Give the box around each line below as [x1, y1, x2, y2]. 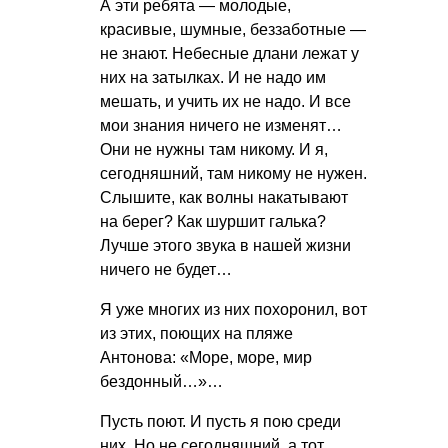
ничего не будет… [100, 260, 232, 278]
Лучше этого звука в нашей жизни [100, 236, 351, 254]
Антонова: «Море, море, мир [100, 348, 312, 366]
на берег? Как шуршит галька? [100, 212, 326, 230]
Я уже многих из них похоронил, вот [100, 300, 367, 318]
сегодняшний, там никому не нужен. [100, 164, 367, 182]
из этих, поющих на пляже [100, 324, 293, 342]
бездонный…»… [100, 372, 223, 390]
